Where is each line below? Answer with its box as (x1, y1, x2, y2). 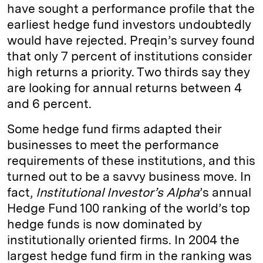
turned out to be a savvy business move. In (7, 169, 251, 184)
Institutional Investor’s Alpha (36, 185, 200, 200)
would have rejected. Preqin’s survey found (7, 33, 255, 48)
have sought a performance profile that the (7, 1, 255, 16)
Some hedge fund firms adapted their (7, 122, 222, 136)
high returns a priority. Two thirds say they (7, 65, 250, 79)
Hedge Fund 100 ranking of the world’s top (7, 201, 250, 215)
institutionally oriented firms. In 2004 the (7, 232, 240, 247)
